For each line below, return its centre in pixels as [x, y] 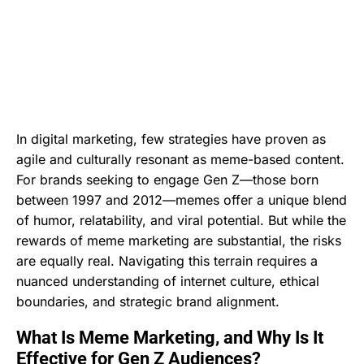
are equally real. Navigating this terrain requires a [167, 261]
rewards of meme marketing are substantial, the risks [179, 241]
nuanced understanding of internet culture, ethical [168, 282]
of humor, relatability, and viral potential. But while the [181, 221]
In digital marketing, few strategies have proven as [171, 139]
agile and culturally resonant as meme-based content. [180, 160]
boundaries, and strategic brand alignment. [148, 302]
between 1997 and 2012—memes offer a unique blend [182, 200]
